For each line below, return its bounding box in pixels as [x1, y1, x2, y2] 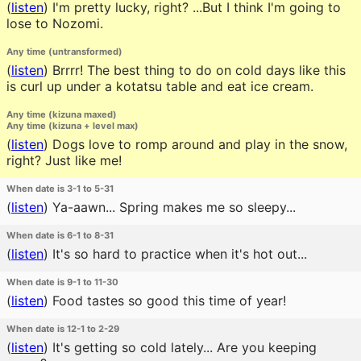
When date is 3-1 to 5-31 [6, 183, 114, 194]
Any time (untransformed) [6, 46, 122, 57]
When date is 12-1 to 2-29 [6, 323, 119, 334]
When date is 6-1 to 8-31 [6, 230, 114, 241]
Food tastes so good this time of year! [48, 293, 286, 309]
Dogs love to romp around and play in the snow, [48, 136, 347, 152]
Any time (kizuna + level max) [6, 120, 139, 131]
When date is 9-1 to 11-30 [6, 276, 118, 288]
